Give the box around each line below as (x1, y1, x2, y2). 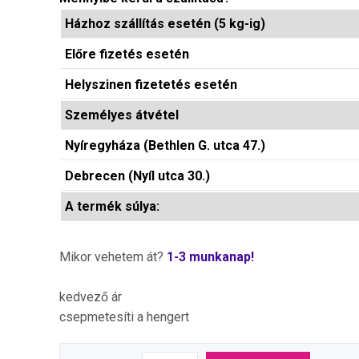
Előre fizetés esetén (65, 46, 189, 62)
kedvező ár (59, 289, 122, 305)
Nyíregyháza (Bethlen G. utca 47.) (65, 138, 265, 153)
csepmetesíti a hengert (59, 309, 189, 325)
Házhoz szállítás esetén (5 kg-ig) (65, 16, 265, 31)
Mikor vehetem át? (59, 249, 167, 264)
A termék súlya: (65, 199, 159, 214)
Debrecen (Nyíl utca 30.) (65, 168, 210, 184)
